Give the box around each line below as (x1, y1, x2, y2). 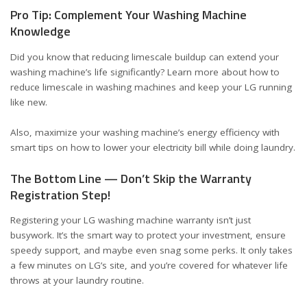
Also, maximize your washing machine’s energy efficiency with (10, 126, 280, 138)
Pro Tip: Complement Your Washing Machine (10, 5, 247, 24)
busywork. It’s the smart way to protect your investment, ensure (10, 229, 286, 241)
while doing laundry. (206, 141, 295, 153)
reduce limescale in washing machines (10, 80, 176, 93)
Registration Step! (10, 185, 110, 204)
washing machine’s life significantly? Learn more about (10, 65, 249, 78)
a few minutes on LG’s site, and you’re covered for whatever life (10, 259, 288, 271)
